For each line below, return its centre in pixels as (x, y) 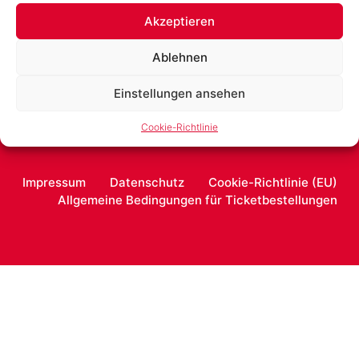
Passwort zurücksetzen (179, 34)
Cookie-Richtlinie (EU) (273, 182)
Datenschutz (147, 182)
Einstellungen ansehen (179, 93)
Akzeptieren (179, 21)
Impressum (54, 182)
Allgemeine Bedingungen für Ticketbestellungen (198, 200)
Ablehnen (179, 57)
